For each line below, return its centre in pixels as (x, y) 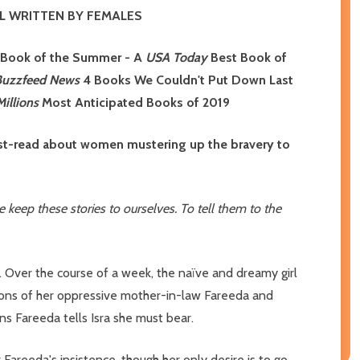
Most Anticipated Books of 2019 (134, 102)
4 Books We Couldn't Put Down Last (186, 80)
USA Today (176, 57)
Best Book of (247, 57)
